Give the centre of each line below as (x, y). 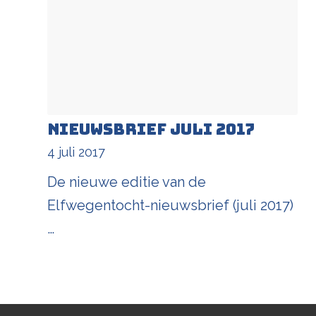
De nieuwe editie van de (127, 182)
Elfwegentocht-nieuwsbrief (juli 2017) (170, 205)
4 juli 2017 (76, 152)
